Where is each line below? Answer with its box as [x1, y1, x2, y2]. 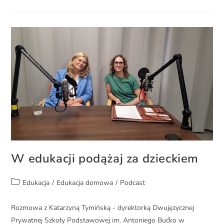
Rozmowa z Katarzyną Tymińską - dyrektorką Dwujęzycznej [11, 202, 194, 212]
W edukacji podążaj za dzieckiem [11, 150, 199, 166]
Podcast [120, 177, 145, 187]
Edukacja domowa [56, 177, 113, 187]
